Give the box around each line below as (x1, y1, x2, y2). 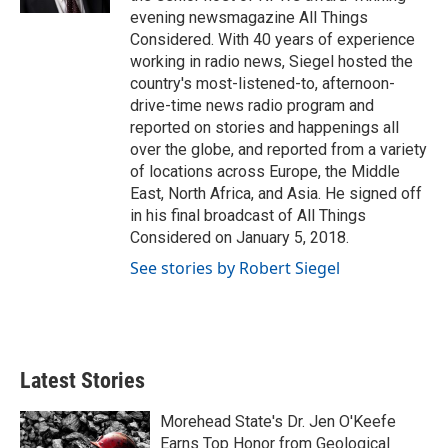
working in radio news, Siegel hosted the (130, 52, 413, 71)
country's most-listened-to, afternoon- (130, 74, 395, 93)
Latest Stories (20, 368, 145, 393)
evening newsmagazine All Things (130, 8, 368, 27)
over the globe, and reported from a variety (130, 140, 427, 159)
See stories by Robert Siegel (130, 257, 340, 279)
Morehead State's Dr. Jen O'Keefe (160, 412, 396, 431)
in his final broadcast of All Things (130, 206, 366, 225)
